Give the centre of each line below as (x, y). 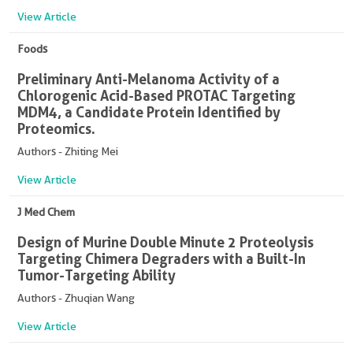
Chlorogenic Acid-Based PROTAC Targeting (156, 96)
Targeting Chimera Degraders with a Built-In (162, 259)
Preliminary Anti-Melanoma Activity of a (149, 79)
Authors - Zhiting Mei (68, 152)
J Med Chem (46, 212)
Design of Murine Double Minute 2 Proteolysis (165, 242)
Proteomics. (56, 129)
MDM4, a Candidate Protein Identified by (149, 112)
